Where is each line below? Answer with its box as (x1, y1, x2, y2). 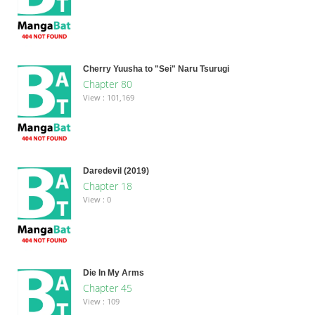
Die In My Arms (82, 267, 144, 278)
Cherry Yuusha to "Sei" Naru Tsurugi (82, 63, 229, 74)
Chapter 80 (82, 77, 132, 91)
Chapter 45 (82, 281, 132, 295)
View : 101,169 (82, 91, 134, 103)
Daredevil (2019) (82, 165, 149, 176)
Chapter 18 (82, 179, 132, 193)
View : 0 (82, 193, 111, 205)
